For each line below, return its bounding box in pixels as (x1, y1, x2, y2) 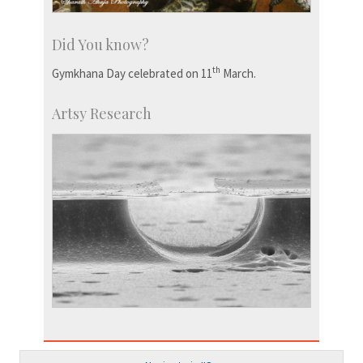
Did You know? (52, 35, 149, 54)
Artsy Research (52, 104, 152, 123)
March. (220, 66, 256, 81)
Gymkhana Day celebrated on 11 (52, 66, 212, 81)
